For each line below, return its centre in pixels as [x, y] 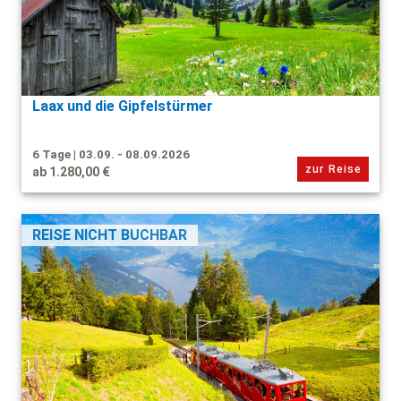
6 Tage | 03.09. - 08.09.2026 [111, 154]
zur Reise [333, 169]
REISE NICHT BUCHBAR [110, 235]
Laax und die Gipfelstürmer [123, 106]
